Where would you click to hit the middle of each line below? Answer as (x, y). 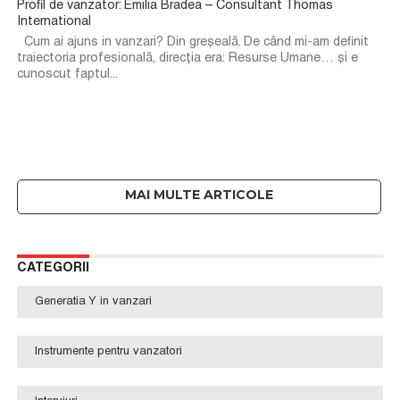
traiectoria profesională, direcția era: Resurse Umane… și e (187, 58)
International (54, 22)
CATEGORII (53, 268)
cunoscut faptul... (67, 75)
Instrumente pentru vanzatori (108, 352)
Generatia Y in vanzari (93, 302)
